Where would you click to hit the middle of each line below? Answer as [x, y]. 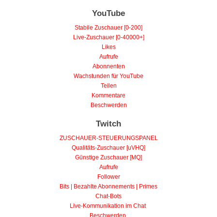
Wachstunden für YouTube [108, 76]
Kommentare [108, 96]
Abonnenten [108, 67]
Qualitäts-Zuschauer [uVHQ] [108, 148]
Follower [108, 177]
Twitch [108, 124]
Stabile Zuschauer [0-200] [108, 28]
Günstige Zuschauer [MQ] [108, 158]
